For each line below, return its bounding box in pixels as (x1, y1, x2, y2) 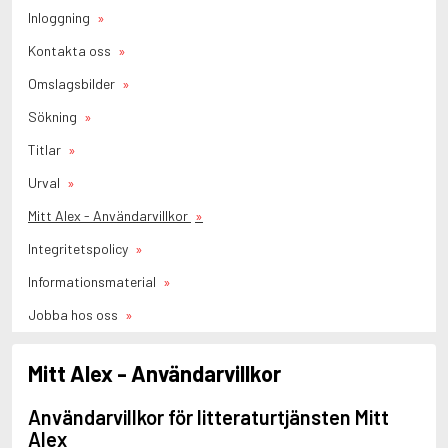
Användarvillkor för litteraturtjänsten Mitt (28, 405, 389, 429)
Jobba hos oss (28, 306, 121, 323)
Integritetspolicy (28, 240, 131, 257)
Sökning (28, 108, 80, 125)
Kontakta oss (28, 42, 114, 59)
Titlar (28, 141, 64, 158)
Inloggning (28, 9, 93, 26)
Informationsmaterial (28, 273, 159, 290)
